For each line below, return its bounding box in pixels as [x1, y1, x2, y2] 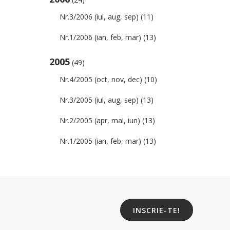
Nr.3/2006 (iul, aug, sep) [60, 12, 139, 22]
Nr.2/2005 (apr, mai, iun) [60, 116, 140, 125]
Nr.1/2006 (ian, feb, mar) [60, 32, 141, 42]
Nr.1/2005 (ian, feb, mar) [60, 136, 141, 146]
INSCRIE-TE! [133, 205, 180, 215]
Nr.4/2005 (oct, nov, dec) [60, 74, 142, 84]
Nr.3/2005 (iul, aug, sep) [60, 95, 139, 105]
